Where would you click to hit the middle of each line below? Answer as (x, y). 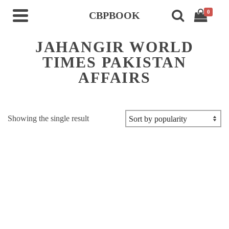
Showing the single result (48, 118)
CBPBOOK (114, 15)
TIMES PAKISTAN (114, 62)
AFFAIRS (114, 77)
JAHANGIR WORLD (114, 47)
